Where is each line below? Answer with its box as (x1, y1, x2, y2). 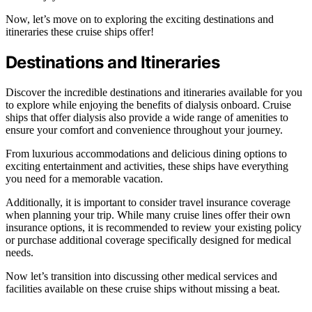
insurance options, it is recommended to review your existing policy (6, 221, 302, 233)
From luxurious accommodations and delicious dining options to (6, 147, 287, 159)
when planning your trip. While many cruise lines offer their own (6, 208, 290, 221)
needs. (6, 246, 33, 258)
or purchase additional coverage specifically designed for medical (6, 233, 291, 246)
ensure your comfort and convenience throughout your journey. (6, 123, 283, 136)
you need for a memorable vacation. (6, 172, 163, 185)
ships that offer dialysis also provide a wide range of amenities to (6, 111, 288, 123)
